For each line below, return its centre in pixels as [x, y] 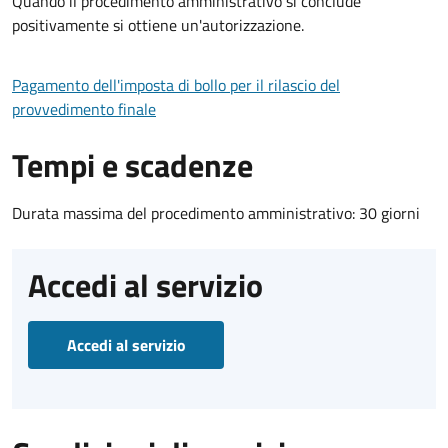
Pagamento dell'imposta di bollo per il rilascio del [176, 84]
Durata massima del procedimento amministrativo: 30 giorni [216, 212]
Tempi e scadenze [132, 164]
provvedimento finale [84, 108]
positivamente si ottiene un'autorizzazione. [158, 24]
